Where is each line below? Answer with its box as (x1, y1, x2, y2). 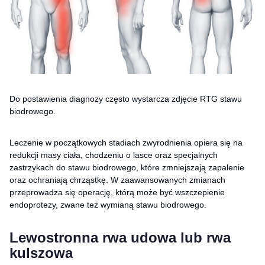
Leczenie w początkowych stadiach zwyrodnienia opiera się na (9, 137, 243, 147)
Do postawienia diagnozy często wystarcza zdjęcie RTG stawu (9, 93, 242, 104)
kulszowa (9, 244, 73, 261)
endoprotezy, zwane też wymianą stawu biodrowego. (9, 199, 206, 209)
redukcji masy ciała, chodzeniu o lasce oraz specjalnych (9, 150, 218, 160)
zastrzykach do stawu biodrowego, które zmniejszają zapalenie (9, 162, 244, 172)
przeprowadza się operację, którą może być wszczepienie (9, 187, 225, 197)
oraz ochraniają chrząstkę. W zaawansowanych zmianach (9, 174, 225, 185)
